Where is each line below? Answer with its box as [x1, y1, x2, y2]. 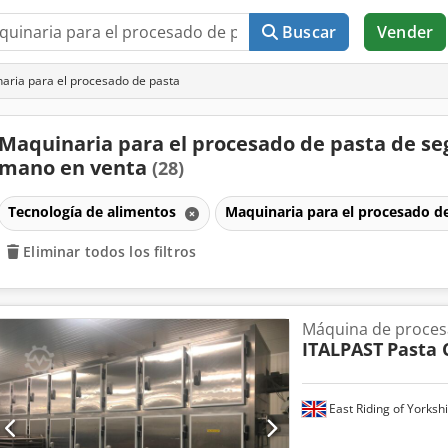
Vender [377, 21, 433, 43]
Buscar [282, 21, 337, 43]
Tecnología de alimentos [7, 201, 180, 221]
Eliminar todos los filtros [23, 241, 196, 261]
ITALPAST [301, 336, 383, 361]
